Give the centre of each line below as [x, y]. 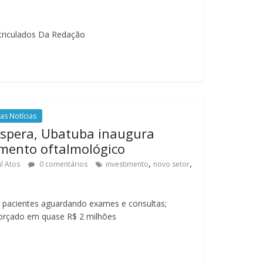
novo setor [171, 164]
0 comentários [62, 164]
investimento [127, 164]
